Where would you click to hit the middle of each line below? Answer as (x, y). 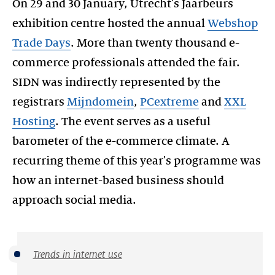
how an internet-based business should (118, 180)
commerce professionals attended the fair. (126, 63)
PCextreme (169, 102)
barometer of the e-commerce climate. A (121, 141)
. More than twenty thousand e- (155, 43)
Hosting (34, 122)
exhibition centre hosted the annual (110, 23)
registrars (40, 102)
